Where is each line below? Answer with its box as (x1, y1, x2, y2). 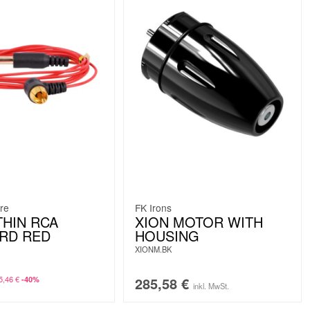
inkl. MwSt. (192, 280, 229, 291)
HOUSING (134, 225, 199, 246)
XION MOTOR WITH (134, 211, 263, 232)
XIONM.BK (134, 243, 172, 255)
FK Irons (134, 200, 172, 215)
